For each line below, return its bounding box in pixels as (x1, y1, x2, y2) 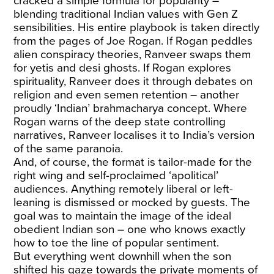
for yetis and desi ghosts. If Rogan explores (13, 61, 232, 75)
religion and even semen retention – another (13, 88, 240, 102)
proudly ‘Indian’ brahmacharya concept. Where (13, 102, 248, 115)
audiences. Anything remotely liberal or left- (13, 182, 234, 196)
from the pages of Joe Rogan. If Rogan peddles (13, 34, 253, 48)
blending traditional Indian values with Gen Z (13, 7, 239, 21)
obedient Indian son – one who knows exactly (13, 223, 246, 236)
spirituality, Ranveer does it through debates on (13, 75, 253, 88)
